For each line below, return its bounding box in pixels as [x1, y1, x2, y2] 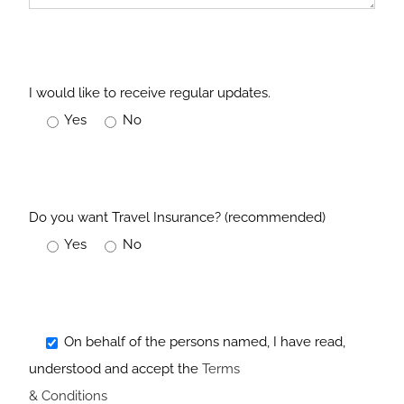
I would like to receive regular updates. [29, 85, 271, 101]
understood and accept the [29, 361, 202, 377]
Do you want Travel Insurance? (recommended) [29, 209, 326, 225]
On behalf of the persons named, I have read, [60, 334, 345, 350]
